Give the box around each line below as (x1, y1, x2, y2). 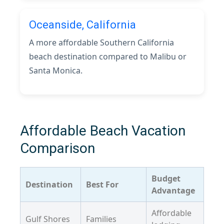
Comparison (20, 140, 95, 156)
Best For (86, 179, 118, 190)
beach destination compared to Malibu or (29, 51, 186, 62)
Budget (151, 173, 180, 184)
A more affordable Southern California (29, 37, 174, 48)
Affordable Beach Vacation (20, 122, 185, 139)
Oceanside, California (29, 18, 136, 31)
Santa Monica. (29, 65, 82, 76)
